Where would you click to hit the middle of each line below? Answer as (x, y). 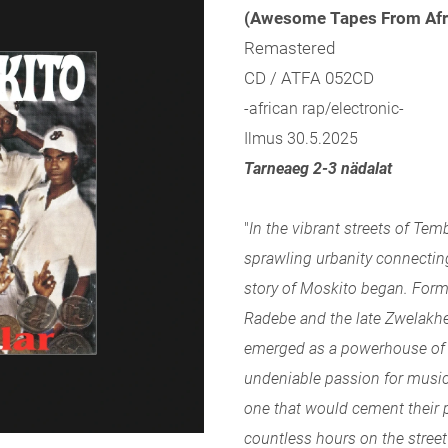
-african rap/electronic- (324, 108)
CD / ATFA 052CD (309, 78)
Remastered (289, 48)
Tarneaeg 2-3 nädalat (318, 168)
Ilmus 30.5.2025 (301, 138)
